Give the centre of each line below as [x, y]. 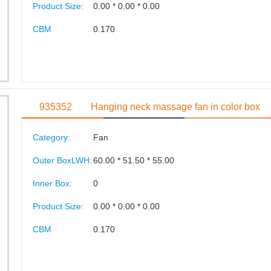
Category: [51, 137]
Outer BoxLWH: [62, 160]
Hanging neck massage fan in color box [176, 106]
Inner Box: [52, 183]
